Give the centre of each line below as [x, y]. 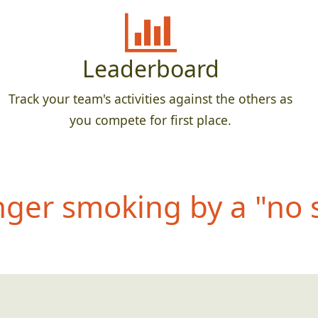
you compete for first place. [150, 120]
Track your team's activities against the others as [150, 99]
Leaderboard [150, 69]
